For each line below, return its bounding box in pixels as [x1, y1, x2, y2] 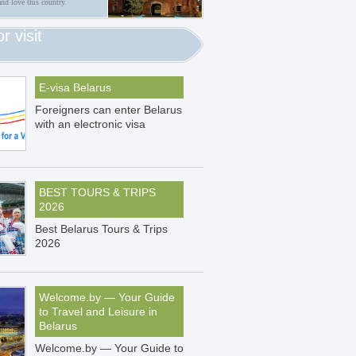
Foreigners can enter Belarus [35, 103, 182, 116]
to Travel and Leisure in [39, 305, 157, 318]
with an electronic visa [35, 118, 145, 130]
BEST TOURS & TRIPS [39, 186, 156, 199]
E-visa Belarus [39, 81, 111, 94]
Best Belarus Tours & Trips [35, 222, 168, 235]
